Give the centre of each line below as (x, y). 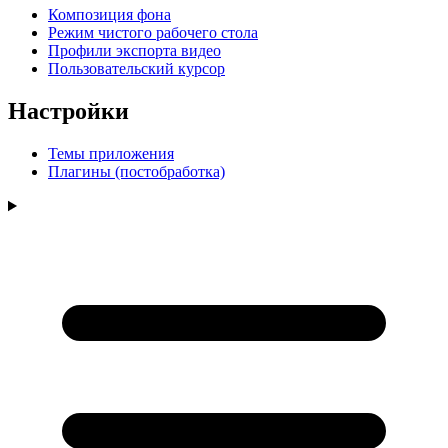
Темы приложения (111, 154)
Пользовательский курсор (136, 69)
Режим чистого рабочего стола (153, 33)
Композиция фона (109, 15)
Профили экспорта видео (134, 51)
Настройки (68, 111)
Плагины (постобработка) (136, 172)
